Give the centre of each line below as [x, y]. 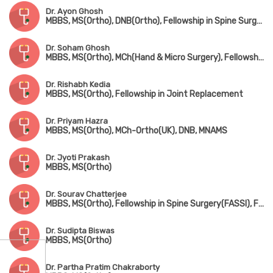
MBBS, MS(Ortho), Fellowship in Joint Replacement [144, 94]
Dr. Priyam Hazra [77, 121]
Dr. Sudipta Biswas [80, 231]
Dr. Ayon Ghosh [74, 12]
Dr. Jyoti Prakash [78, 158]
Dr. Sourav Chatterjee [86, 194]
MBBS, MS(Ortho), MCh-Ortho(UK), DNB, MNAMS [136, 131]
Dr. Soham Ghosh [78, 48]
